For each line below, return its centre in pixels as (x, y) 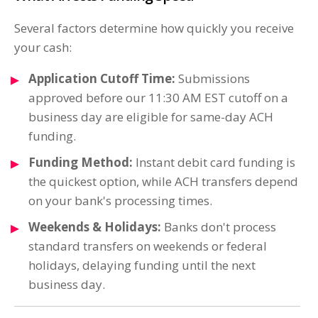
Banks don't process (219, 227)
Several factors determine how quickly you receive (154, 28)
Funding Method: (81, 163)
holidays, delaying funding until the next (142, 265)
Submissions (213, 79)
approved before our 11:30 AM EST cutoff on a (158, 98)
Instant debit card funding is (214, 163)
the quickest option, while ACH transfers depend (163, 182)
